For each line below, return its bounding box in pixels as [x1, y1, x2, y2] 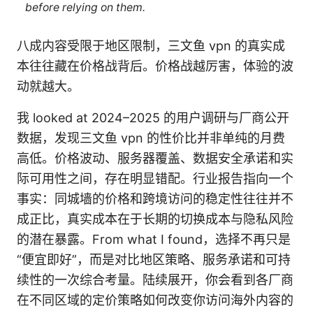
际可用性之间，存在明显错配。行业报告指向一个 [17, 171, 293, 187]
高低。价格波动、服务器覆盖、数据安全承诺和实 [17, 151, 293, 166]
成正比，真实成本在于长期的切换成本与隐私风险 [17, 212, 293, 227]
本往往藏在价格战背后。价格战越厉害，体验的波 [17, 59, 293, 74]
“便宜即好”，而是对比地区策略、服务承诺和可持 [17, 252, 291, 268]
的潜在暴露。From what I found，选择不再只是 [17, 232, 291, 247]
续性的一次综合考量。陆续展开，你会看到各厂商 [17, 272, 293, 288]
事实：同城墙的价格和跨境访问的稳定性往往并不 [17, 191, 293, 207]
